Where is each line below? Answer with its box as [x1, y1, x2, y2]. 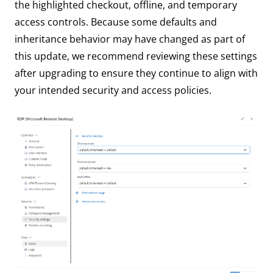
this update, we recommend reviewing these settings [15, 49, 257, 63]
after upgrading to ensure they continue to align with [15, 66, 258, 80]
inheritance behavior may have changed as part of [15, 32, 245, 46]
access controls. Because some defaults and [15, 15, 217, 29]
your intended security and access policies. [15, 83, 211, 97]
